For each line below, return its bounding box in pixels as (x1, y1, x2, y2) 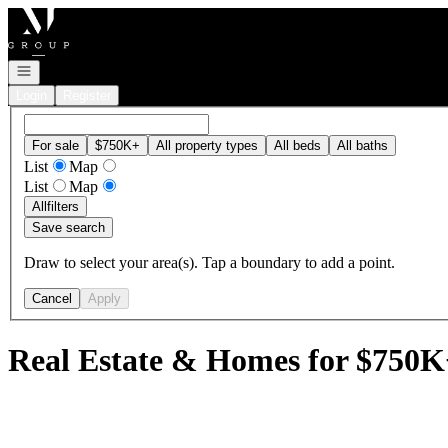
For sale (32, 137, 79, 153)
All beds (274, 137, 321, 153)
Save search (32, 219, 105, 235)
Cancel (32, 290, 72, 306)
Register (63, 88, 111, 103)
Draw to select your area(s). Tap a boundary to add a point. (24, 253, 395, 271)
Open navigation (15, 62, 109, 77)
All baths (337, 137, 388, 153)
